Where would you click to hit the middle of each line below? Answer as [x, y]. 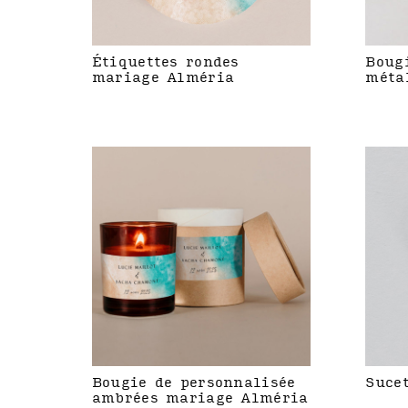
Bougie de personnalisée [194, 382]
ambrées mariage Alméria [200, 398]
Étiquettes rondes [165, 63]
